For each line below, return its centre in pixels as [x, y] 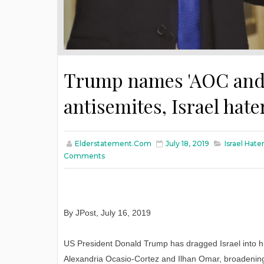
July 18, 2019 [187, 144]
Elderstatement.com [113, 144]
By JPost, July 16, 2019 [107, 213]
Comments [84, 156]
